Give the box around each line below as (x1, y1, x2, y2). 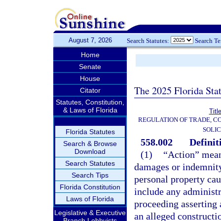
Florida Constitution (60, 183, 120, 191)
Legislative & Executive (54, 209, 126, 217)
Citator (79, 86, 101, 94)
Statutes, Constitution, (56, 98, 124, 106)
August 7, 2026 (68, 37, 112, 44)
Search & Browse (63, 140, 117, 147)
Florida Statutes (65, 128, 115, 136)
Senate (79, 63, 101, 71)
